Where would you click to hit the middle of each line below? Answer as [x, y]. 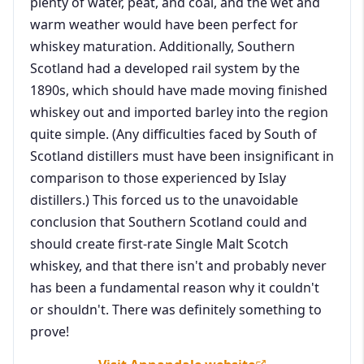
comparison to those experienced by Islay [158, 178]
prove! [50, 331]
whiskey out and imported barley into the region [179, 112]
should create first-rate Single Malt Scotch [159, 243]
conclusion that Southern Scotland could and [169, 221]
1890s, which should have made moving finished [179, 90]
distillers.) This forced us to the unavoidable [164, 199]
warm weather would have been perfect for [164, 24]
